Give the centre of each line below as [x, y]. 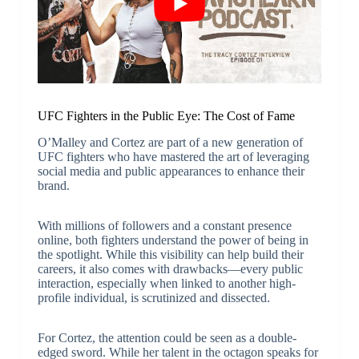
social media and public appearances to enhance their [171, 171]
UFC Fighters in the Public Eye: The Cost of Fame [166, 116]
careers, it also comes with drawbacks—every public [170, 269]
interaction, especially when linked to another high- [166, 283]
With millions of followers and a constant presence [164, 226]
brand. [53, 186]
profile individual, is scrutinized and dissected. [153, 298]
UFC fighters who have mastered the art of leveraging [173, 157]
